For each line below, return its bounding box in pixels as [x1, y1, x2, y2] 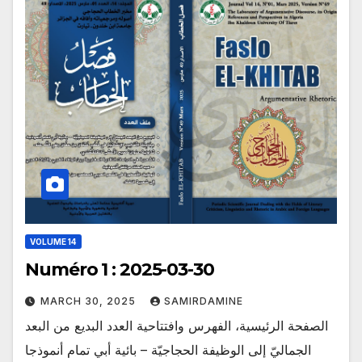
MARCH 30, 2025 [40, 295, 139, 308]
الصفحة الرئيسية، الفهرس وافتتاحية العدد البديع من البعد [25, 318, 328, 335]
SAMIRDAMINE [164, 295, 243, 308]
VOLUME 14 [30, 237, 77, 247]
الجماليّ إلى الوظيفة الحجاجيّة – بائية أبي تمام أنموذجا [25, 342, 311, 359]
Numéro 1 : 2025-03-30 [119, 259, 214, 281]
